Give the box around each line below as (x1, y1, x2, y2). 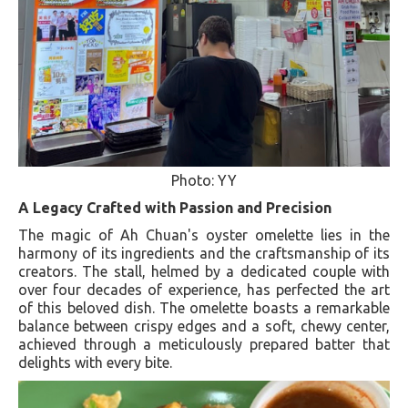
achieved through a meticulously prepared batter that (18, 335, 390, 352)
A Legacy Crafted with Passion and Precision (18, 199, 331, 216)
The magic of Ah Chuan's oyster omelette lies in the (18, 226, 390, 243)
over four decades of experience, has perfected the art (18, 280, 390, 298)
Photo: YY (171, 171, 237, 189)
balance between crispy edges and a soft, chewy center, (18, 317, 390, 334)
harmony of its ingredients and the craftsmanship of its (18, 244, 390, 261)
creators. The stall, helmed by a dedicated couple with (18, 262, 390, 280)
